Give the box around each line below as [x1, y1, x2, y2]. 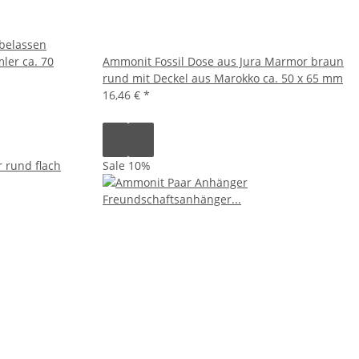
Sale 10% [103, 157, 151, 173]
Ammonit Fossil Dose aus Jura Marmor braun [103, 53, 344, 69]
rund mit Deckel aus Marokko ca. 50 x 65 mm [103, 70, 343, 86]
